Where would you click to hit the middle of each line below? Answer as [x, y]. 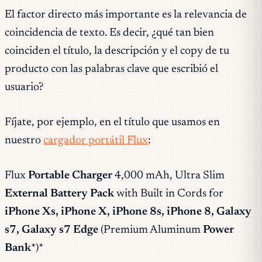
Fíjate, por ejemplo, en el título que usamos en [112, 123]
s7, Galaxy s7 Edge [51, 230]
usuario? [24, 88]
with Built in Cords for [170, 194]
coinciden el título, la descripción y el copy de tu [117, 51]
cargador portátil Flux [96, 141]
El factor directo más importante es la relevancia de [126, 15]
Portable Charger [70, 176]
